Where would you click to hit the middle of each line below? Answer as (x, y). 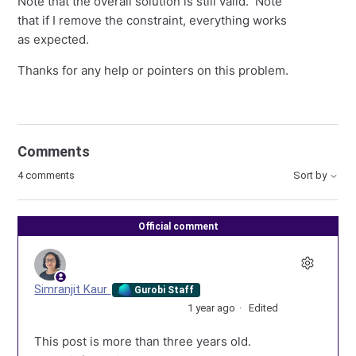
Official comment (178, 226)
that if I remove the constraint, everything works (153, 20)
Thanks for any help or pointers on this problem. (153, 70)
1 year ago (211, 308)
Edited (263, 308)
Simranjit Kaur (73, 289)
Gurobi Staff (163, 290)
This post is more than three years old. (143, 342)
